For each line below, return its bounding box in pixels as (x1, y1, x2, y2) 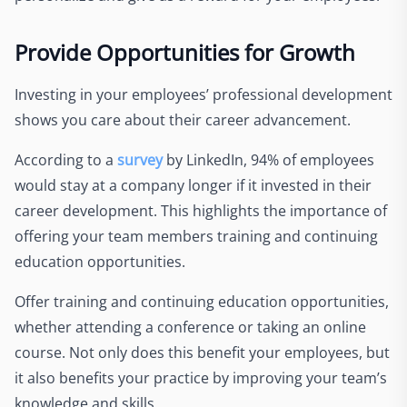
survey (117, 149, 163, 170)
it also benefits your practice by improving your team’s (15, 367, 387, 388)
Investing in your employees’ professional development (15, 84, 392, 104)
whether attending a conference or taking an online (15, 316, 366, 337)
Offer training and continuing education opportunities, (15, 291, 389, 312)
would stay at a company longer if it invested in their (15, 174, 372, 195)
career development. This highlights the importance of (15, 200, 387, 221)
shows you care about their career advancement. (15, 109, 354, 130)
